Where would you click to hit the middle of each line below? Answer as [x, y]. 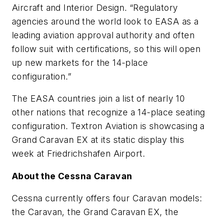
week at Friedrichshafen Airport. [80, 154]
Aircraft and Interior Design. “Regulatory [95, 7]
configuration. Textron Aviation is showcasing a [108, 126]
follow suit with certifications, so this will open [106, 49]
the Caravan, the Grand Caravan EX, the [95, 212]
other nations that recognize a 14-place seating [109, 112]
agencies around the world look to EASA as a [105, 21]
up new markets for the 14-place [80, 62]
